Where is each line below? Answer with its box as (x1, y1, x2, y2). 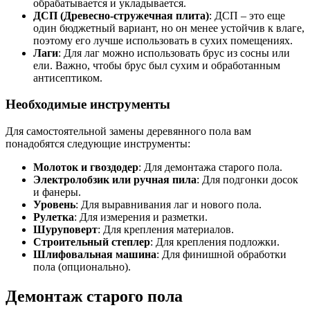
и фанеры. (33, 186, 81, 198)
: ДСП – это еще (209, 9, 285, 21)
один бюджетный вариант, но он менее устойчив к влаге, (33, 21, 304, 34)
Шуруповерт (33, 224, 98, 235)
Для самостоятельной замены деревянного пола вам (6, 125, 251, 137)
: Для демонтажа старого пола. (138, 161, 282, 173)
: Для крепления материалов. (98, 224, 234, 235)
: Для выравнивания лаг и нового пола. (75, 199, 262, 210)
